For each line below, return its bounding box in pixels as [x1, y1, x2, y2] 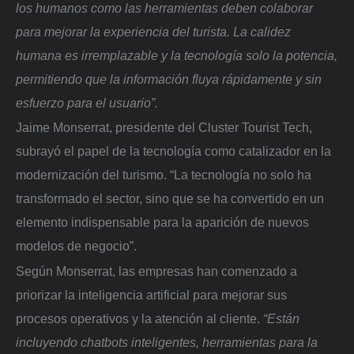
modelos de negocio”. [16, 239, 137, 254]
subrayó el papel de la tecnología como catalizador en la [16, 144, 331, 159]
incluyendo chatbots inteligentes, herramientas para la [16, 334, 318, 349]
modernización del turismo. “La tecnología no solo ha [16, 168, 311, 183]
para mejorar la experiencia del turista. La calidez [16, 24, 291, 39]
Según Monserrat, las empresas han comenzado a [16, 263, 297, 278]
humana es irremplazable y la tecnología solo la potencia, [16, 47, 337, 62]
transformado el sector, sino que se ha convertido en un [16, 191, 324, 206]
